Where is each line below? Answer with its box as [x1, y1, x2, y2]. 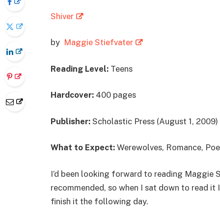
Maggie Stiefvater [64, 37, 133, 48]
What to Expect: [51, 142, 117, 153]
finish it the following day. [51, 196, 148, 206]
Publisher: [51, 116, 92, 126]
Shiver [51, 11, 74, 21]
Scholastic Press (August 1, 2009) [92, 116, 218, 126]
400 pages [96, 90, 136, 100]
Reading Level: [51, 63, 110, 74]
